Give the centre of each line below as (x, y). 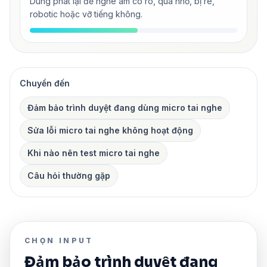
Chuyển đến (45, 83)
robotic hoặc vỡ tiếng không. (86, 14)
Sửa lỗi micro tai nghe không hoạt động (110, 130)
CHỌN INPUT (59, 240)
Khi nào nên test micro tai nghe (94, 153)
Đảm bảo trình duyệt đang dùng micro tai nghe (125, 107)
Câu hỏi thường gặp (69, 175)
